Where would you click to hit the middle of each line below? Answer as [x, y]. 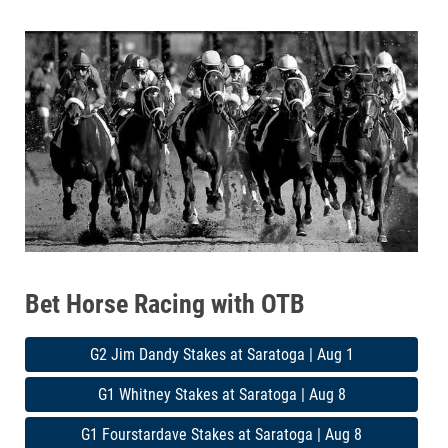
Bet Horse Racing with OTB [165, 303]
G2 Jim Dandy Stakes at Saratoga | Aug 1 [221, 354]
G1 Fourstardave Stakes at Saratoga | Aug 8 [221, 434]
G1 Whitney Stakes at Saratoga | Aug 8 [221, 394]
